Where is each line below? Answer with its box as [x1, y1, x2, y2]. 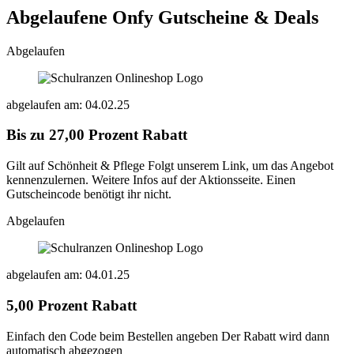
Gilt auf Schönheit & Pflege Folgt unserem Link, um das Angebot [6, 159, 333, 173]
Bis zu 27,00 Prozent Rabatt [6, 126, 187, 144]
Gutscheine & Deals [158, 6, 318, 28]
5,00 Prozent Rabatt [6, 296, 137, 314]
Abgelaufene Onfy [6, 6, 158, 28]
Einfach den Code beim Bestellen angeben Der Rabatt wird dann [6, 329, 330, 343]
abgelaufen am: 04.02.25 [6, 97, 130, 111]
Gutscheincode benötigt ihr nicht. [6, 187, 171, 201]
